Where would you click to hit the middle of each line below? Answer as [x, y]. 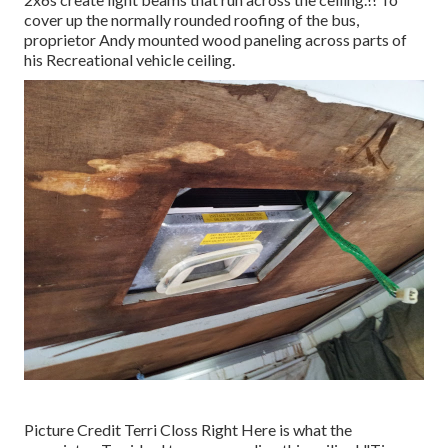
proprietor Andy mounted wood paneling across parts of [215, 40]
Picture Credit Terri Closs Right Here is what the [188, 430]
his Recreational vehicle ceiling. [129, 60]
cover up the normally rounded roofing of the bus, [191, 20]
